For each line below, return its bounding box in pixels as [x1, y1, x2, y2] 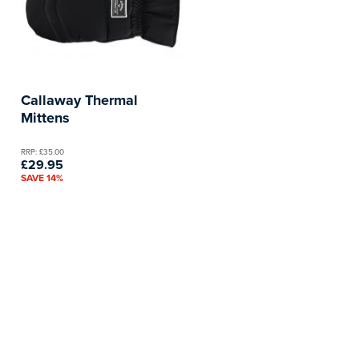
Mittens [21, 107, 70, 128]
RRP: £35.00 [21, 145, 64, 157]
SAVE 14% [21, 170, 63, 184]
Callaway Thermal [21, 89, 138, 111]
